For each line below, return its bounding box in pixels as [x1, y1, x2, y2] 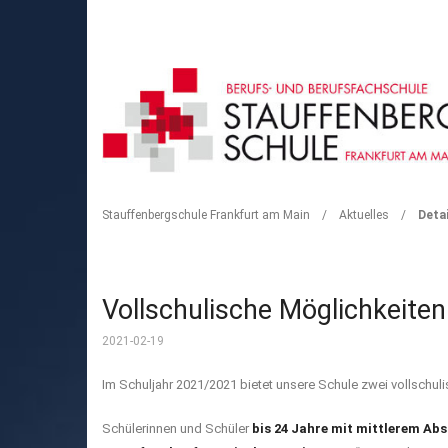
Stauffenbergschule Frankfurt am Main [102, 207, 310, 222]
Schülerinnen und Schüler [102, 420, 252, 436]
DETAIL [132, 179, 229, 215]
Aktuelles [339, 207, 389, 222]
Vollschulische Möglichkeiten [102, 293, 446, 326]
